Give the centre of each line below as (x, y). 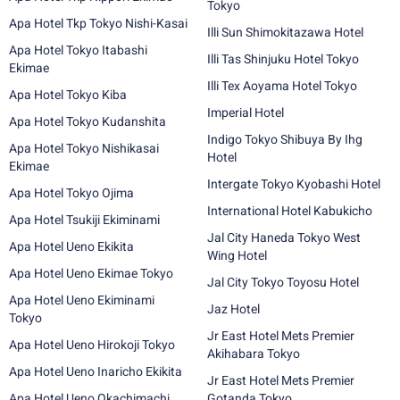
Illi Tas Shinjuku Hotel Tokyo (283, 59)
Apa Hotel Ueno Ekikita (71, 246)
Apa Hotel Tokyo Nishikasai (84, 148)
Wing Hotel (237, 255)
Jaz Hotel (233, 309)
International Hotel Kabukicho (290, 211)
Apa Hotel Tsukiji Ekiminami (84, 220)
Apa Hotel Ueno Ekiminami (82, 300)
